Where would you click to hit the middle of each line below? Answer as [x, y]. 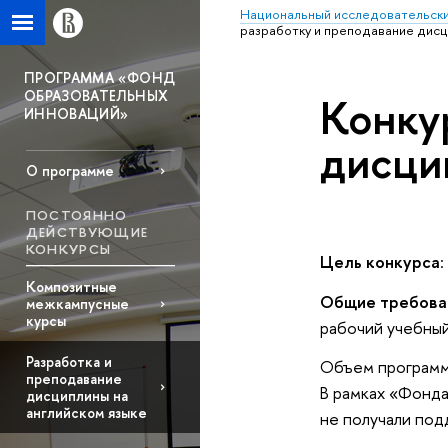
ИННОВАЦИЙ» [76, 113]
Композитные [71, 287]
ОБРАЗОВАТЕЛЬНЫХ [96, 95]
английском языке [86, 413]
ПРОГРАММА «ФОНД [100, 77]
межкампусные [77, 304]
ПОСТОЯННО [76, 215]
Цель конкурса [379, 262]
